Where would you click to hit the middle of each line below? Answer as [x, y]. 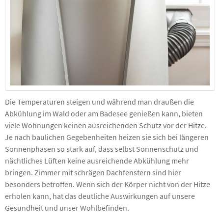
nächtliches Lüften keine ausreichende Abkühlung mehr [97, 160]
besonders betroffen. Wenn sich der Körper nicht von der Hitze [108, 184]
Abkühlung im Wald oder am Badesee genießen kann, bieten [104, 113]
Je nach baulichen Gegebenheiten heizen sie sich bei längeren [107, 137]
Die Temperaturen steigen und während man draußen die [99, 101]
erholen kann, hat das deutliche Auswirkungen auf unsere [100, 196]
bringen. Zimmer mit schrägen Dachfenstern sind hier [93, 172]
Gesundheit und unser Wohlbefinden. [67, 207]
